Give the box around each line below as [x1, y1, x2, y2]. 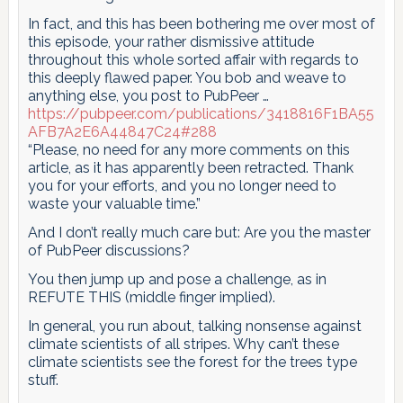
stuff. [27, 372, 58, 390]
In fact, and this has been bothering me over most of [27, 15, 375, 33]
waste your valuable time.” [27, 195, 201, 213]
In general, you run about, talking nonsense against [27, 318, 362, 336]
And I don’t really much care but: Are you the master [27, 224, 371, 242]
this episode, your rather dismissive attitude [27, 33, 314, 51]
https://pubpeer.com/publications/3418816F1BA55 [27, 105, 374, 123]
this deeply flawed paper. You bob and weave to [27, 69, 346, 87]
